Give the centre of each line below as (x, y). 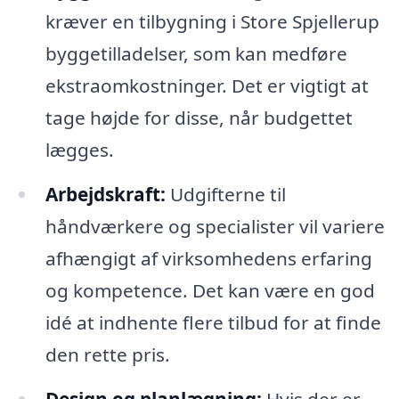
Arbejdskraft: (105, 195)
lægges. (79, 150)
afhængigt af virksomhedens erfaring (208, 259)
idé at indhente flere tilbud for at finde (213, 323)
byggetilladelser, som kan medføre (196, 54)
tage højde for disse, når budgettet (199, 118)
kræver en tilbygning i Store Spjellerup (212, 22)
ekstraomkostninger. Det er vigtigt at (207, 86)
